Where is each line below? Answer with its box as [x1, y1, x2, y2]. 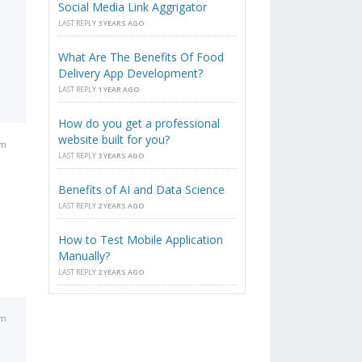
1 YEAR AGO [98, 84, 140, 95]
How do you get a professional [58, 116, 221, 132]
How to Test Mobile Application [58, 232, 224, 248]
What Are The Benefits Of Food [58, 49, 225, 65]
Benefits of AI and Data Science [58, 182, 225, 198]
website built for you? [58, 132, 170, 148]
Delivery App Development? [58, 65, 204, 82]
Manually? [58, 248, 111, 264]
